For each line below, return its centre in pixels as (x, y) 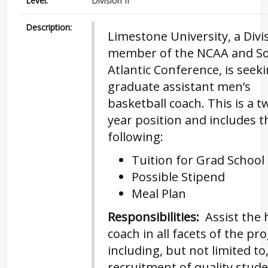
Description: (49, 27)
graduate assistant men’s (179, 86)
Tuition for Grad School (198, 160)
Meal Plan (159, 193)
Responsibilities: (153, 217)
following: (135, 136)
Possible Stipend (178, 176)
